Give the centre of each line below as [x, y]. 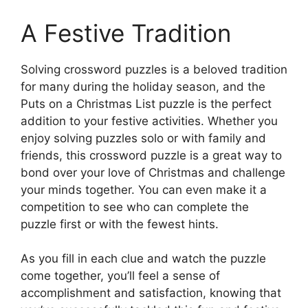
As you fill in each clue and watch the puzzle [143, 258]
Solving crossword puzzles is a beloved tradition [154, 69]
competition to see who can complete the [135, 207]
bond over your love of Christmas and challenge [153, 172]
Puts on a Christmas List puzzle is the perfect [146, 103]
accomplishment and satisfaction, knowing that [151, 293]
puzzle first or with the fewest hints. [120, 224]
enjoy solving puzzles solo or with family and [143, 138]
